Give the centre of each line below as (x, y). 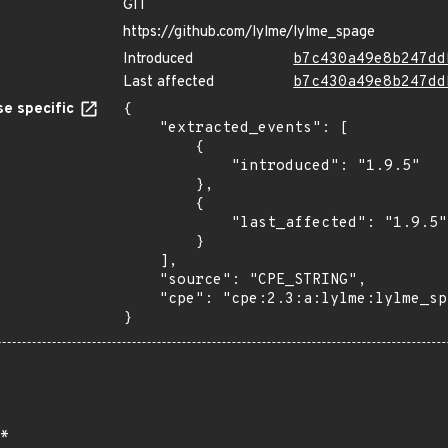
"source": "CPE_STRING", (141, 280)
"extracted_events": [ (141, 128)
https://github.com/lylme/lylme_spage (249, 32)
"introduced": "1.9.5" (177, 166)
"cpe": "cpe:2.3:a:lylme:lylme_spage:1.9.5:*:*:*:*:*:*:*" (141, 299)
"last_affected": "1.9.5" (177, 223)
